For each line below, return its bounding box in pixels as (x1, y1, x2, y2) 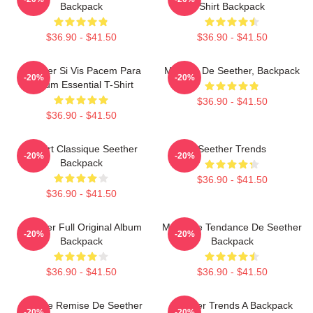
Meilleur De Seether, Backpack (164, 65, 300, 76)
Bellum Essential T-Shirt (29, 79, 133, 90)
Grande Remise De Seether (20, 300, 143, 311)
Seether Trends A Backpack (171, 300, 293, 311)
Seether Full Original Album (20, 221, 142, 233)
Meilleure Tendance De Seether (162, 221, 302, 233)
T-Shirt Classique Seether (24, 143, 138, 154)
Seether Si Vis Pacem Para (21, 65, 141, 76)
